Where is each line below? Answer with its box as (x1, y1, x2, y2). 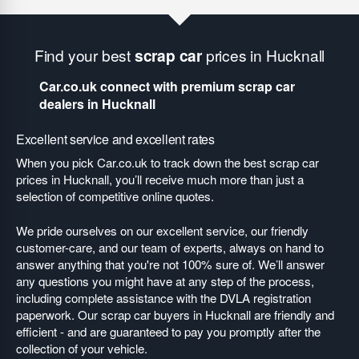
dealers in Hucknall (39, 94, 155, 113)
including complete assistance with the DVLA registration (16, 288, 311, 306)
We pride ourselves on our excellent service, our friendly (16, 221, 309, 239)
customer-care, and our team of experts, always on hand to (16, 238, 324, 256)
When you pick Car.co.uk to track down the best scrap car (16, 153, 319, 171)
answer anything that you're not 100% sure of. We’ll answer (16, 255, 325, 272)
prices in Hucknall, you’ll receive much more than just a (16, 170, 304, 188)
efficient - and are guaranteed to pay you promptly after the (16, 322, 321, 340)
